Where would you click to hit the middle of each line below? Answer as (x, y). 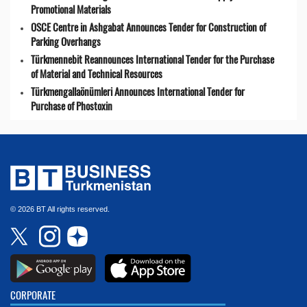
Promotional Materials (71, 9)
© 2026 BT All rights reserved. (60, 209)
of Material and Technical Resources (97, 74)
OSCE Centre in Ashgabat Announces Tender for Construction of (148, 27)
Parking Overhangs (66, 41)
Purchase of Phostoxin (72, 106)
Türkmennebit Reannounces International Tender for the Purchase (152, 59)
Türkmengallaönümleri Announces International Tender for (138, 91)
